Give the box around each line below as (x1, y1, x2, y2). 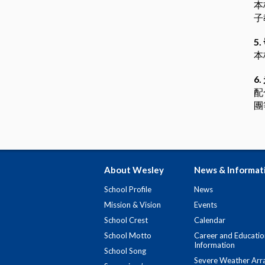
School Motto (104, 231, 151, 240)
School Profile (104, 185, 151, 194)
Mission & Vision (104, 200, 161, 209)
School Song (104, 246, 146, 256)
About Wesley (104, 164, 164, 175)
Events (194, 200, 217, 209)
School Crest (104, 215, 148, 225)
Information (194, 240, 235, 250)
